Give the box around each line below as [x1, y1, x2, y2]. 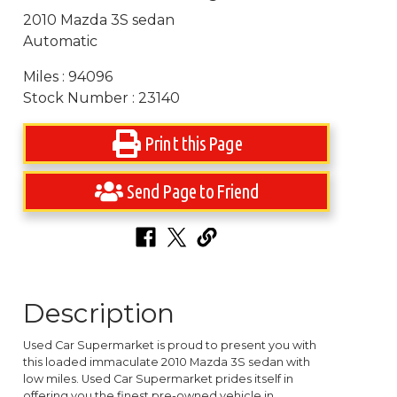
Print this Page [144, 132, 242, 154]
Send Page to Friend [127, 180, 260, 202]
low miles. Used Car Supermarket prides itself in [23, 372, 294, 386]
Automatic [23, 33, 98, 50]
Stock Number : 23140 [23, 90, 181, 106]
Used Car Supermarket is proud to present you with [23, 339, 317, 353]
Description [23, 297, 175, 331]
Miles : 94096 [23, 68, 113, 85]
